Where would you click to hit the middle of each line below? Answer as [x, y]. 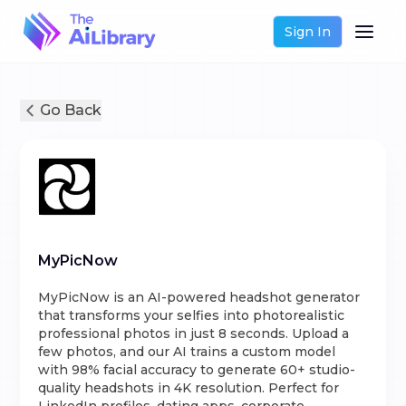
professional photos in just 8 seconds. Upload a [194, 333]
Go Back [71, 110]
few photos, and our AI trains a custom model [187, 352]
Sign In [307, 31]
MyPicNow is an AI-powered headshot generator [199, 297]
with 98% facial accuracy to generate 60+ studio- [197, 370]
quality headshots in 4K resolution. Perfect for [189, 388]
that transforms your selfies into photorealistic [192, 315]
